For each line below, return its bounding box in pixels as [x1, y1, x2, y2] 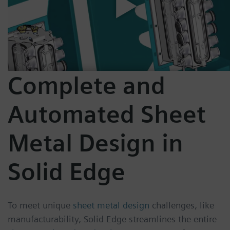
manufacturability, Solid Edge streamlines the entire [8, 213, 217, 224]
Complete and [8, 71, 165, 100]
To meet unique [8, 199, 73, 210]
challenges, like [149, 199, 214, 210]
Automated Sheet [8, 100, 206, 129]
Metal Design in [8, 128, 183, 158]
